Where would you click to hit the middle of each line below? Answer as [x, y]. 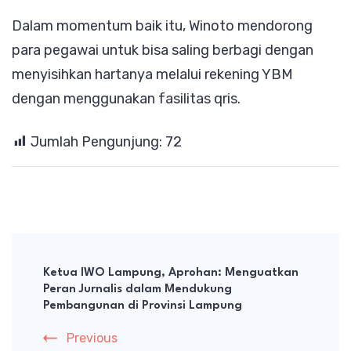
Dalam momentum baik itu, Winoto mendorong [162, 26]
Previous [92, 338]
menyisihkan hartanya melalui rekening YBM [152, 75]
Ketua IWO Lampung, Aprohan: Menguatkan [171, 273]
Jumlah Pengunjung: [96, 142]
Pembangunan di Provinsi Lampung [143, 306]
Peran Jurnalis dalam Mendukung [138, 290]
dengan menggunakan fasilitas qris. [126, 99]
